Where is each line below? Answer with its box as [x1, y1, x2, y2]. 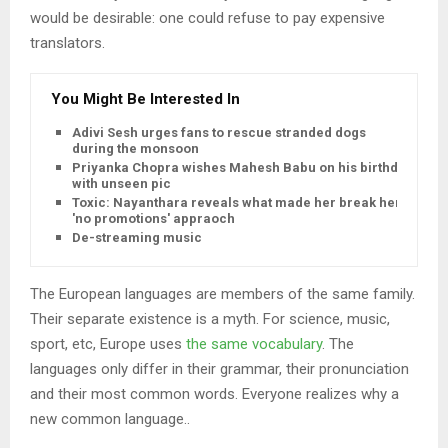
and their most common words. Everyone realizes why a [30, 384, 399, 403]
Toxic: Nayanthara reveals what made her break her [72, 194, 401, 210]
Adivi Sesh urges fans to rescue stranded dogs [72, 124, 366, 140]
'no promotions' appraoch [72, 210, 235, 226]
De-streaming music [72, 229, 202, 245]
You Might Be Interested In [51, 89, 240, 108]
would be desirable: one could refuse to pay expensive [30, 8, 385, 27]
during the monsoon [72, 140, 199, 156]
